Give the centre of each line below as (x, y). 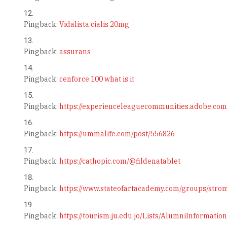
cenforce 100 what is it (97, 79)
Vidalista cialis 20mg (94, 25)
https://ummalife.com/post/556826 (117, 134)
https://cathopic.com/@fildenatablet (120, 161)
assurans (75, 52)
